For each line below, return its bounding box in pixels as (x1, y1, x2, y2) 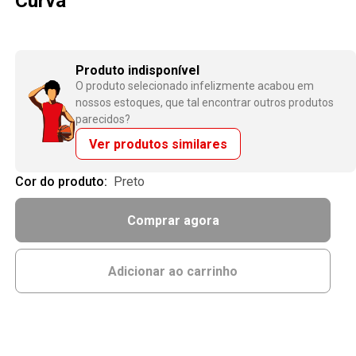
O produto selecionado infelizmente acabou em (75, 79, 315, 92)
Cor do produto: (15, 174, 111, 189)
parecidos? (75, 113, 131, 126)
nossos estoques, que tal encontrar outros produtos (75, 96, 335, 109)
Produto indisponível (75, 63, 200, 78)
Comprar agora (126, 212, 219, 228)
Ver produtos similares (89, 136, 228, 152)
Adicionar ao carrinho (108, 263, 238, 279)
